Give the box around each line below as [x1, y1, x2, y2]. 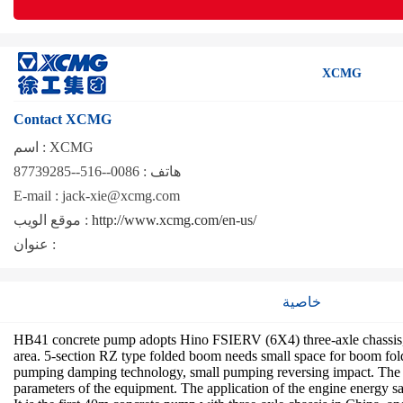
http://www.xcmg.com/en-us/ [92, 212, 256, 228]
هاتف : [143, 164, 181, 179]
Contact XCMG [13, 112, 112, 127]
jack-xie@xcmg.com [58, 188, 180, 203]
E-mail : [13, 188, 58, 203]
